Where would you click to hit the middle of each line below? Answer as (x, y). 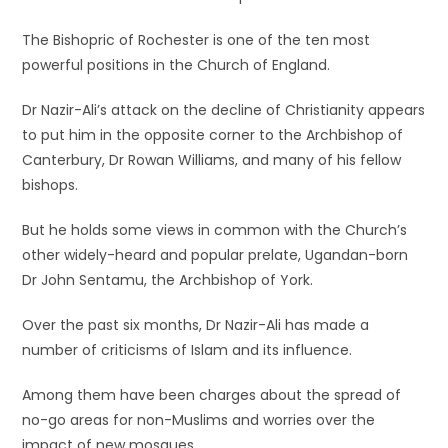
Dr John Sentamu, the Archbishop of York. (168, 280)
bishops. (50, 185)
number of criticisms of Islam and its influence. (187, 350)
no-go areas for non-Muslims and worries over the (199, 420)
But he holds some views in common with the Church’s (215, 230)
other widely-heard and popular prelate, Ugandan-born (215, 255)
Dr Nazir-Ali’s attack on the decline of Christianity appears (224, 110)
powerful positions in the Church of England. (176, 65)
